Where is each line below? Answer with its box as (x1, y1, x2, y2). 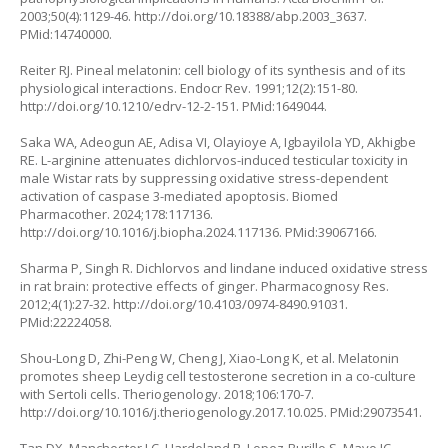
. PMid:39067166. (279, 223, 377, 241)
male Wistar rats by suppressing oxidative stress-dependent (20, 169, 388, 187)
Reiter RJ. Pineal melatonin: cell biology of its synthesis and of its (20, 61, 406, 79)
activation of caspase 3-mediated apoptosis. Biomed (20, 187, 338, 205)
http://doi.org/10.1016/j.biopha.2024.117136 (20, 223, 279, 241)
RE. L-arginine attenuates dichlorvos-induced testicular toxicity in (20, 151, 408, 169)
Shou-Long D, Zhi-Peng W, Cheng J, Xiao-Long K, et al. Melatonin (20, 349, 399, 367)
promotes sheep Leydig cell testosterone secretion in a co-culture (20, 367, 416, 385)
